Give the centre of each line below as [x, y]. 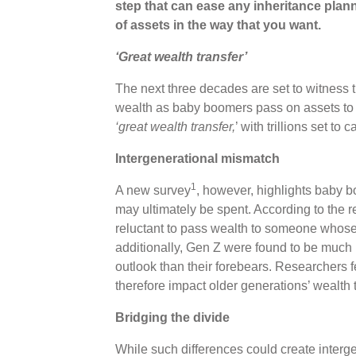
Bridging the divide [172, 317]
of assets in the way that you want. [218, 25]
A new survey [153, 190]
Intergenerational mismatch [197, 158]
